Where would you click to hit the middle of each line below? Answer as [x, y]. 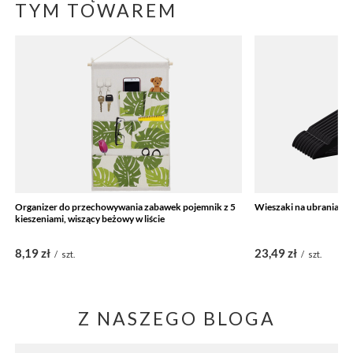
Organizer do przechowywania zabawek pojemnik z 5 [126, 206]
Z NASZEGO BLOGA [176, 318]
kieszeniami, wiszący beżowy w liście [90, 218]
